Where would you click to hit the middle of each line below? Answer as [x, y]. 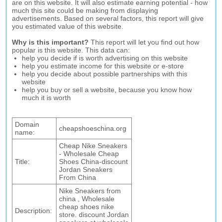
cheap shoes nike [87, 207]
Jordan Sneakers [86, 169]
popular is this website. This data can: [71, 50]
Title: [23, 162]
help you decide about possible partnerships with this [105, 74]
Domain [27, 124]
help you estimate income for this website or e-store [103, 66]
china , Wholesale [87, 199]
